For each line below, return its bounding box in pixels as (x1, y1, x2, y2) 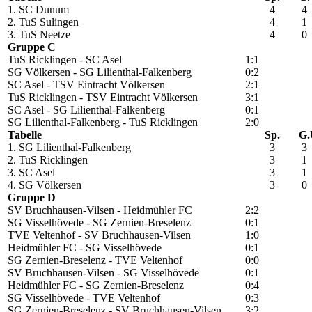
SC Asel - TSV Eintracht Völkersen (8, 79, 165, 91)
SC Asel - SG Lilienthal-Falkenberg (8, 104, 165, 116)
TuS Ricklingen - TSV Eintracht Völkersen (8, 91, 198, 104)
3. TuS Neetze (8, 29, 70, 41)
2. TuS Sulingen (8, 16, 79, 29)
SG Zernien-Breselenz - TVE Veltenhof (8, 254, 182, 267)
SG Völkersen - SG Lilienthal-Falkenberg (8, 66, 192, 79)
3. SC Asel (8, 166, 55, 179)
